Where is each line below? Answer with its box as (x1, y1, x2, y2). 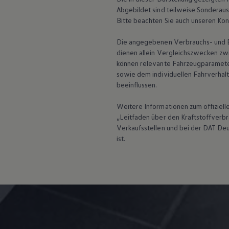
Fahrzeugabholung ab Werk (41, 13, 138, 23)
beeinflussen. (117, 80, 157, 89)
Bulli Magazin (61, 4, 108, 14)
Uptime (20, 22, 47, 32)
